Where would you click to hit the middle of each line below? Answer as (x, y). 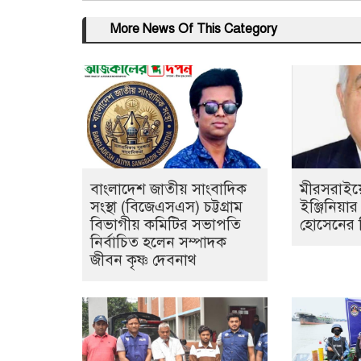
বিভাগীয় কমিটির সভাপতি (166, 225)
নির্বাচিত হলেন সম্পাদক (158, 243)
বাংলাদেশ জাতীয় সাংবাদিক (168, 189)
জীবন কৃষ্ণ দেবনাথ (143, 260)
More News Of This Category (186, 29)
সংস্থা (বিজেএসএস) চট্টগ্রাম (166, 207)
